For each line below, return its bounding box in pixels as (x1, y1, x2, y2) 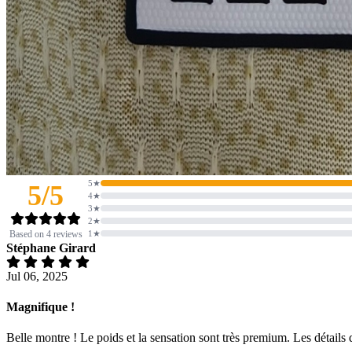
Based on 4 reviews (9, 228, 82, 240)
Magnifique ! (6, 300, 75, 314)
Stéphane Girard (6, 240, 96, 255)
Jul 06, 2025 (6, 269, 68, 283)
